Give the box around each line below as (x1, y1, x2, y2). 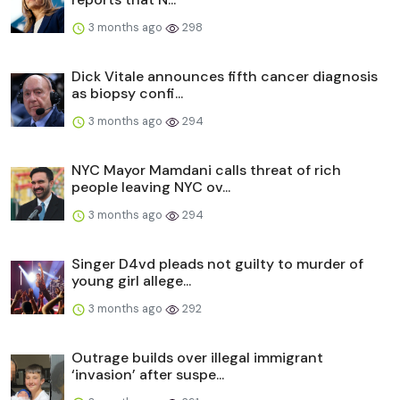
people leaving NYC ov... (71, 177, 230, 196)
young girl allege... (71, 271, 191, 290)
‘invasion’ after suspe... (71, 364, 224, 384)
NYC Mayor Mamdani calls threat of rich (71, 160, 341, 179)
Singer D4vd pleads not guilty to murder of (71, 254, 363, 273)
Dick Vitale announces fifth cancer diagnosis (71, 66, 378, 86)
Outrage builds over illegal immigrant (71, 347, 323, 367)
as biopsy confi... (71, 83, 183, 103)
